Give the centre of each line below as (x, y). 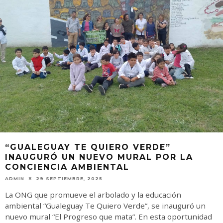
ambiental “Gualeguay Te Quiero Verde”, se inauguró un (105, 205)
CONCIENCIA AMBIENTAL (67, 167)
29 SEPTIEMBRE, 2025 (69, 178)
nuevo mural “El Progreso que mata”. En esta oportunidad (109, 216)
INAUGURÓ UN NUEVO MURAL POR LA (99, 157)
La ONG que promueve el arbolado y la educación (93, 194)
